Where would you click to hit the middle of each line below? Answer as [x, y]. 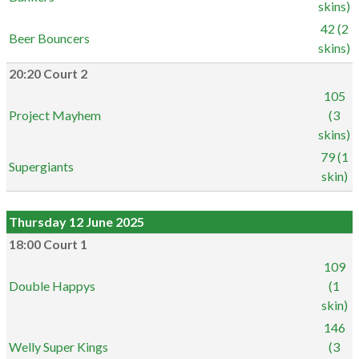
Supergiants [41, 166]
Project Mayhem [55, 115]
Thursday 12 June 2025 [77, 222]
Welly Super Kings [58, 347]
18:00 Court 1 [48, 244]
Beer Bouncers [49, 38]
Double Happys [52, 286]
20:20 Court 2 [48, 74]
